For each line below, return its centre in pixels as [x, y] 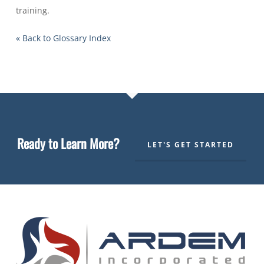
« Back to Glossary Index [63, 38]
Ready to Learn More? [69, 143]
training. [34, 10]
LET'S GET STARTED [191, 145]
